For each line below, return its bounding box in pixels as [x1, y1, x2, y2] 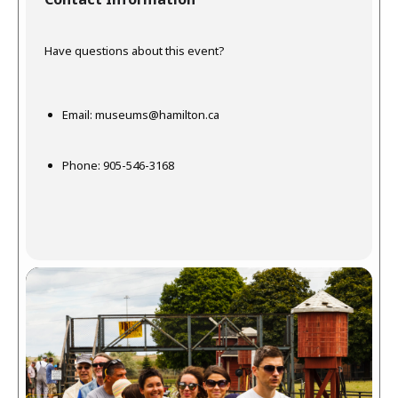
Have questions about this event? [44, 43, 225, 59]
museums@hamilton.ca [95, 107, 219, 123]
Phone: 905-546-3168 [62, 157, 174, 173]
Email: [62, 107, 95, 123]
